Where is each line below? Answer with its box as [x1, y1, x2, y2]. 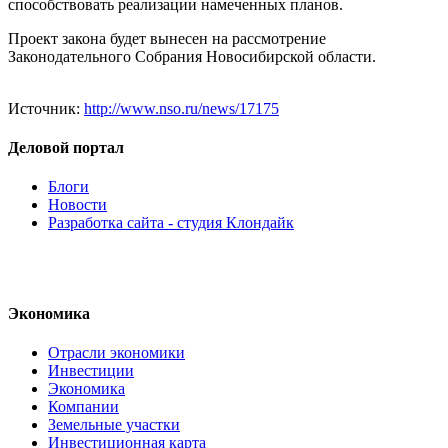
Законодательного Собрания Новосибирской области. [8, 47, 376, 65]
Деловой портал [8, 139, 124, 157]
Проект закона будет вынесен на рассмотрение [8, 29, 326, 47]
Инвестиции [48, 361, 134, 379]
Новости [48, 196, 107, 214]
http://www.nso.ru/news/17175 [84, 99, 279, 117]
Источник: [8, 99, 84, 117]
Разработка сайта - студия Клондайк [48, 214, 294, 232]
